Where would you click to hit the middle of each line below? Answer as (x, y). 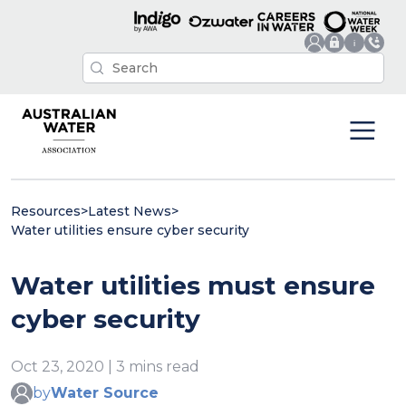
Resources (46, 211)
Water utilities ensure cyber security (130, 230)
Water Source (105, 393)
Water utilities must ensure (193, 285)
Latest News (130, 211)
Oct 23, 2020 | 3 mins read (105, 366)
